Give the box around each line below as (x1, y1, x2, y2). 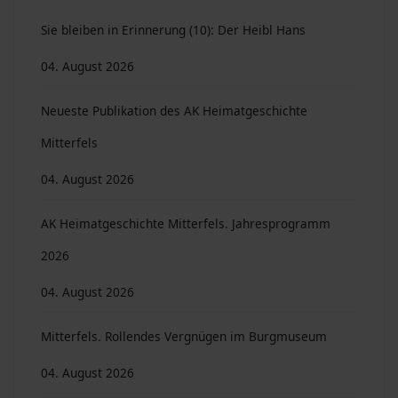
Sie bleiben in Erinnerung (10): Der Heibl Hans (41, 21, 306, 38)
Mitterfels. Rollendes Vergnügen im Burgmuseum (41, 328, 327, 345)
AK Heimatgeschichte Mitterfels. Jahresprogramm (41, 215, 330, 232)
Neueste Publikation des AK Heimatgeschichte (41, 102, 307, 119)
